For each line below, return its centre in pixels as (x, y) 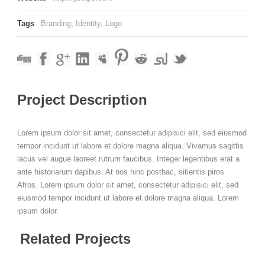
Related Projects (75, 238)
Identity (88, 24)
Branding (56, 24)
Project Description (82, 99)
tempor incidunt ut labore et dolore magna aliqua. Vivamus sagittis (130, 146)
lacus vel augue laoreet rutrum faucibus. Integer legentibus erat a (128, 159)
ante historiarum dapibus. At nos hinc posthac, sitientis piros (121, 172)
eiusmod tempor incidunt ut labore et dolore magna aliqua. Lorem (128, 198)
